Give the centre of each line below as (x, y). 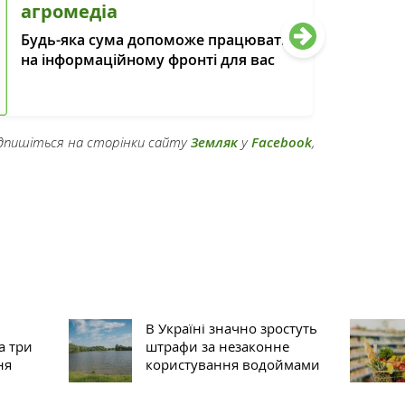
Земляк (214, 142)
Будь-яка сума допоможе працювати (156, 40)
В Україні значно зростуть (231, 328)
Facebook (282, 142)
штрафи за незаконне (217, 346)
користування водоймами (232, 364)
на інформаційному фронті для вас (148, 60)
